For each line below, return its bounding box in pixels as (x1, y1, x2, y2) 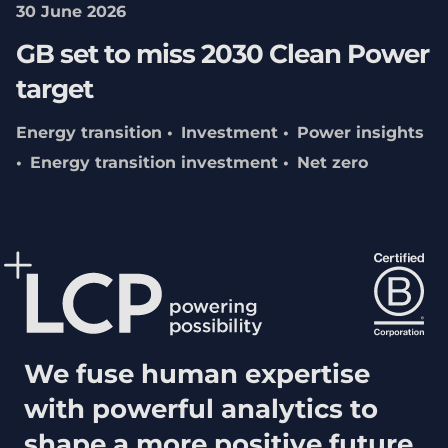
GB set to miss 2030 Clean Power (15, 38, 429, 71)
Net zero (296, 153, 368, 173)
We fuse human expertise (24, 358, 370, 391)
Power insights (296, 123, 424, 143)
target (15, 73, 93, 106)
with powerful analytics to (24, 393, 378, 426)
